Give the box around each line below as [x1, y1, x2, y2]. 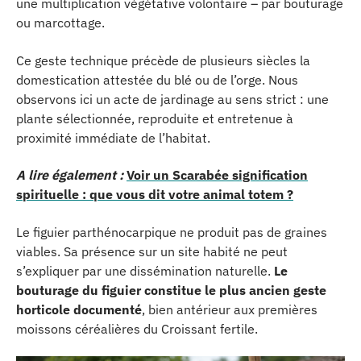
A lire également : [16, 167, 123, 183]
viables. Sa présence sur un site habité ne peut [16, 243, 288, 259]
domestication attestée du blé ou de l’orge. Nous [16, 71, 298, 88]
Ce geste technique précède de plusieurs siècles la [16, 52, 310, 68]
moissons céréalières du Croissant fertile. [16, 320, 258, 337]
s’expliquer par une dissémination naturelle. [16, 262, 274, 279]
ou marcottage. [16, 15, 105, 31]
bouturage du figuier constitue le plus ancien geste [16, 281, 326, 298]
